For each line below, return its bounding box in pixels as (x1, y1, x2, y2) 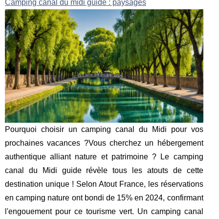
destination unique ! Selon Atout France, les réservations (5, 180, 203, 189)
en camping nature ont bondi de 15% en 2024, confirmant (5, 194, 203, 202)
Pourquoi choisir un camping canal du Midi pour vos (5, 125, 203, 134)
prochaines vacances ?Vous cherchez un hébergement (5, 139, 203, 148)
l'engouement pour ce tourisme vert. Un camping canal (5, 207, 203, 216)
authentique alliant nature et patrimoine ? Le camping (5, 153, 203, 161)
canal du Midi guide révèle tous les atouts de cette (5, 166, 203, 175)
